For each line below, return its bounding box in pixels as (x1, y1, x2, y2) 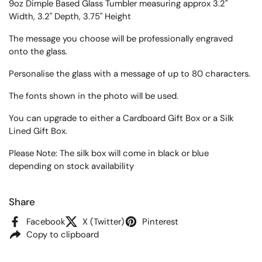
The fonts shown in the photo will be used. (9, 90, 178, 102)
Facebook (26, 215, 65, 227)
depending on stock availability (9, 160, 134, 172)
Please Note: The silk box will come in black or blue (9, 147, 209, 159)
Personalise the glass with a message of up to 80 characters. (9, 68, 250, 80)
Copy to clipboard (26, 228, 99, 240)
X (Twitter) (82, 215, 125, 227)
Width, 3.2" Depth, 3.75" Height (9, 11, 131, 22)
